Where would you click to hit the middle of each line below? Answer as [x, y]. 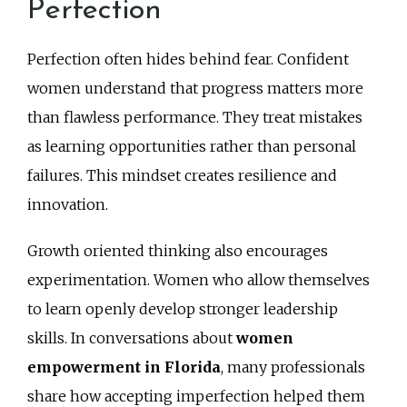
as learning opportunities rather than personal [192, 146]
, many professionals [293, 367]
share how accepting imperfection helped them [196, 396]
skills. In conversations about [132, 338]
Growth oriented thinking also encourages [178, 250]
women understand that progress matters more [195, 88]
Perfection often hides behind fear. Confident [188, 59]
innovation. [68, 204]
